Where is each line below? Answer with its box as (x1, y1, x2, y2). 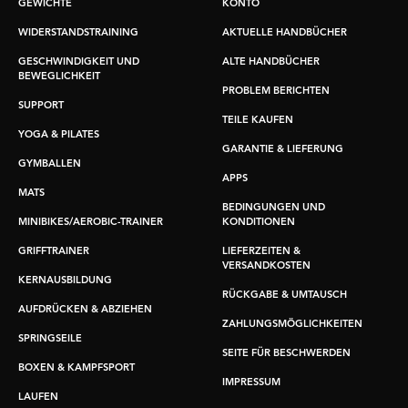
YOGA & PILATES (18, 129, 99, 140)
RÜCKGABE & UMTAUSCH (222, 290, 347, 301)
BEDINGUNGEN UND (222, 202, 325, 213)
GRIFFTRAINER (18, 246, 89, 257)
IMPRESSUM (222, 377, 280, 388)
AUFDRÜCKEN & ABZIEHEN (18, 304, 152, 315)
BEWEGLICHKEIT (18, 71, 100, 82)
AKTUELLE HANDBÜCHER (222, 27, 347, 38)
